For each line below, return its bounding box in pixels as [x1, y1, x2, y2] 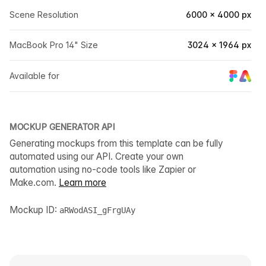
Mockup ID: [9, 204, 59, 216]
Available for [9, 71, 59, 81]
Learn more [59, 177, 106, 189]
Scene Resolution [9, 9, 78, 20]
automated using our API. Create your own [9, 151, 183, 163]
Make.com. [9, 177, 59, 189]
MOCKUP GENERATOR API [9, 122, 115, 132]
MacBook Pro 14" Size [9, 40, 98, 50]
